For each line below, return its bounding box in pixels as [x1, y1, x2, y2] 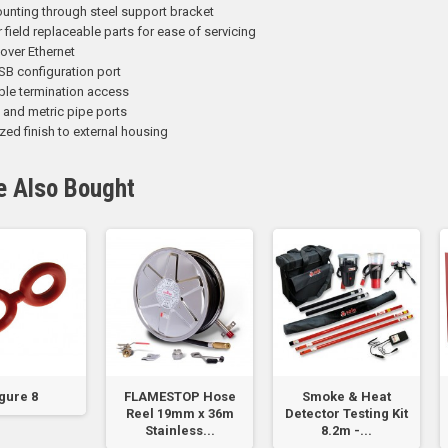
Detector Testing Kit [285, 406, 408, 421]
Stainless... [144, 423, 215, 438]
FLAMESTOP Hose [123, 389, 236, 404]
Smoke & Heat [302, 389, 391, 404]
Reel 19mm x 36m [125, 406, 234, 421]
